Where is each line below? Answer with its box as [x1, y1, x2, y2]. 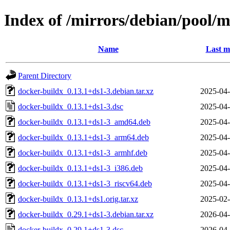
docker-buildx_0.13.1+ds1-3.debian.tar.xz [18, 86, 154, 95]
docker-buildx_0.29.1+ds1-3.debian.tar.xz [18, 209, 154, 219]
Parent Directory [18, 71, 71, 80]
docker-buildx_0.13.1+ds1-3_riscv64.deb [18, 179, 152, 188]
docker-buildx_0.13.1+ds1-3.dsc [18, 102, 123, 111]
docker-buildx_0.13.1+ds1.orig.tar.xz [18, 194, 138, 203]
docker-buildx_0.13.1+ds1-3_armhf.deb [18, 148, 147, 157]
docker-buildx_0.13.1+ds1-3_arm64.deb [18, 132, 149, 142]
